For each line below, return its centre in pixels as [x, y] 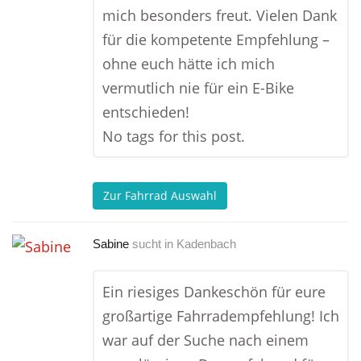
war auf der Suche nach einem [205, 340]
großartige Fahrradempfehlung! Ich [221, 316]
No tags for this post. [174, 136]
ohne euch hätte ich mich [189, 64]
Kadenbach [206, 244]
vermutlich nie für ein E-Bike [198, 88]
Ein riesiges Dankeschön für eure [214, 292]
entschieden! [146, 112]
